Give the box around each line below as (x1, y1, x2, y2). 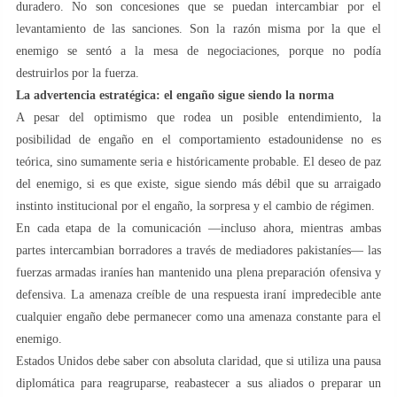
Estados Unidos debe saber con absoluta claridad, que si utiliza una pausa (16, 354, 381, 368)
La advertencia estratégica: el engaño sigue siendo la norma (16, 88, 334, 102)
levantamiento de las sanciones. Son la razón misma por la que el (16, 21, 381, 35)
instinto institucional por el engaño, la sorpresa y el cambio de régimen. (16, 198, 375, 213)
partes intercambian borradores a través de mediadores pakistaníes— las (16, 243, 381, 257)
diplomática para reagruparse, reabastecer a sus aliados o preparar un (16, 376, 381, 390)
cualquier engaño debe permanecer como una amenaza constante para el (16, 309, 381, 323)
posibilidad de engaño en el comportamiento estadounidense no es (16, 132, 381, 146)
